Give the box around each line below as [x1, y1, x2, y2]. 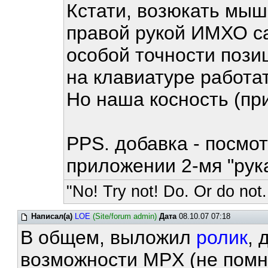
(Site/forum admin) [93, 212, 157, 221]
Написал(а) [31, 212, 73, 221]
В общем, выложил [20, 227, 197, 248]
